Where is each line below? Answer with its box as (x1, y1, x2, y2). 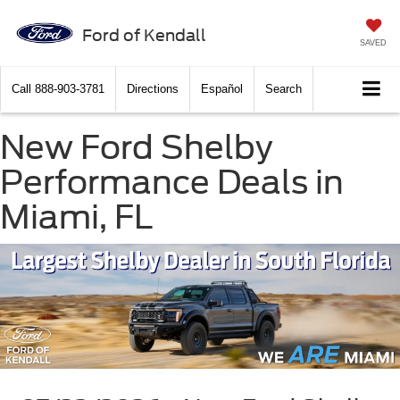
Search (265, 82, 302, 96)
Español (201, 82, 243, 96)
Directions (127, 82, 179, 96)
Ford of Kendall (81, 25, 206, 45)
